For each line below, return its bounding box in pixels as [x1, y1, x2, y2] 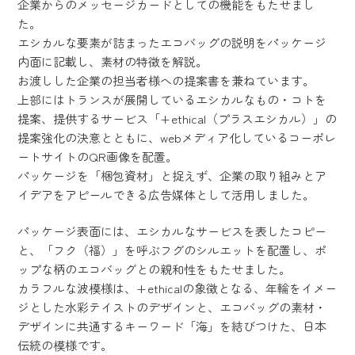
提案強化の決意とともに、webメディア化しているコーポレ [17, 128, 337, 146]
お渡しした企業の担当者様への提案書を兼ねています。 [17, 71, 315, 89]
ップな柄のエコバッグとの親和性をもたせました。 [17, 261, 292, 278]
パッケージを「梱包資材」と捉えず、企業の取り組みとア [17, 166, 327, 184]
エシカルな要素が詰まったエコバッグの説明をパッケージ [17, 33, 327, 51]
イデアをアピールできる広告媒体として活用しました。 [17, 185, 315, 203]
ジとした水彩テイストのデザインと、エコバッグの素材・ [17, 299, 327, 316]
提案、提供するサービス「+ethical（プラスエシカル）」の [17, 109, 338, 127]
